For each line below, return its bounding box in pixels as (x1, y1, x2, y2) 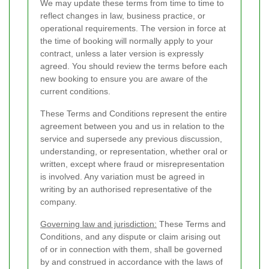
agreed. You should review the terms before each (40, 61, 228, 71)
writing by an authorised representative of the (40, 184, 212, 195)
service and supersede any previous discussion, (40, 134, 222, 144)
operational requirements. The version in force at (40, 23, 226, 34)
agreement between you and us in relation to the (40, 121, 225, 131)
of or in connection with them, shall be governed (40, 244, 222, 255)
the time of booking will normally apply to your (40, 36, 213, 46)
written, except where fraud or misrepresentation (40, 159, 225, 169)
